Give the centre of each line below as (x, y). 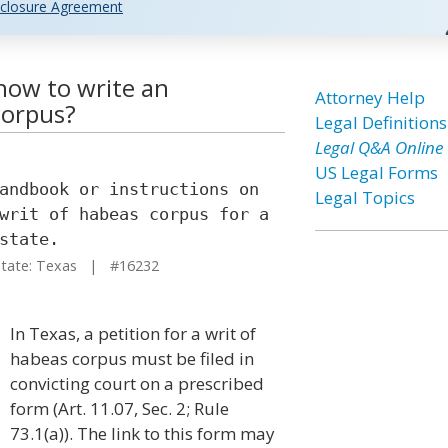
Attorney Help (369, 97)
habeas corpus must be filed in (132, 358)
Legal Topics (364, 197)
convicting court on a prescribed (137, 383)
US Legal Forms (376, 172)
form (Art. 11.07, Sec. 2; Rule (119, 408)
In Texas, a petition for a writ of (133, 333)
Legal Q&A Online (378, 147)
